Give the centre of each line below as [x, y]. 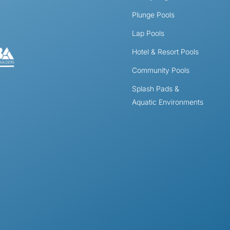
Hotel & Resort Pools [166, 51]
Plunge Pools [154, 14]
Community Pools [161, 70]
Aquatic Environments [168, 102]
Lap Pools [148, 33]
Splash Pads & [156, 88]
